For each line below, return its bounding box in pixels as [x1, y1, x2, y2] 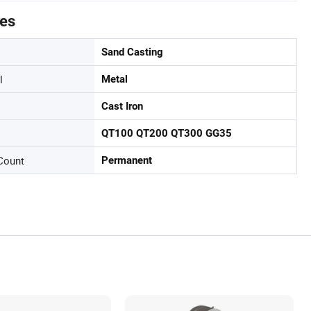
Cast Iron [101, 100, 143, 112]
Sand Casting [101, 46, 163, 58]
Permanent [101, 154, 152, 167]
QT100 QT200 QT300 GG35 [101, 127, 232, 140]
